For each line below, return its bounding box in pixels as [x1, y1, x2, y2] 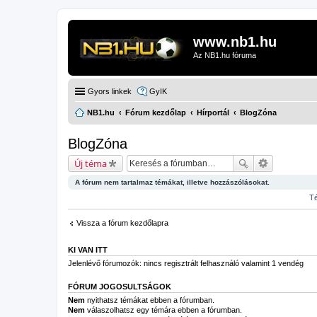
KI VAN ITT [68, 246, 108, 254]
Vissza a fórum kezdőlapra [76, 218, 168, 227]
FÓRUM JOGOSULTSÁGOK [68, 282, 171, 291]
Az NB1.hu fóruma [193, 51, 256, 59]
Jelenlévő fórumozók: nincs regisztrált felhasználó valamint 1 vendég [68, 259, 304, 267]
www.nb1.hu [193, 34, 277, 50]
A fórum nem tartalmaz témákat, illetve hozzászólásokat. [75, 178, 270, 186]
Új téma [74, 156, 107, 170]
